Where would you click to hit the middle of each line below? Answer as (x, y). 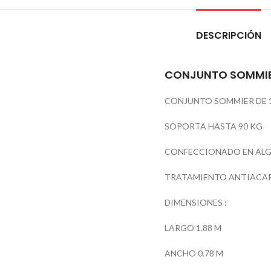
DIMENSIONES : (196, 202)
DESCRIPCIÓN (228, 35)
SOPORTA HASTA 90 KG (214, 126)
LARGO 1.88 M (193, 228)
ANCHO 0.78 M (194, 253)
